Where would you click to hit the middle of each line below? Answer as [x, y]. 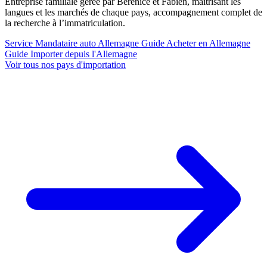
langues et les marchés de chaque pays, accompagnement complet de [133, 13]
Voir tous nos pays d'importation [65, 65]
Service [19, 44]
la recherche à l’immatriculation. [65, 23]
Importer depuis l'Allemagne [84, 54]
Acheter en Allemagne [208, 44]
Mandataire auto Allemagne [87, 44]
